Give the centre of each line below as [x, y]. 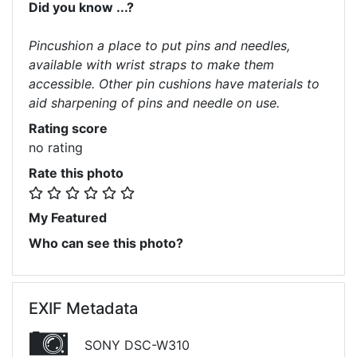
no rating [56, 147]
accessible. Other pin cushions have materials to [174, 83]
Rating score [68, 128]
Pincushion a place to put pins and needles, [159, 45]
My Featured [68, 217]
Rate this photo [76, 173]
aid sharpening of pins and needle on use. [154, 102]
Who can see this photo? [106, 243]
